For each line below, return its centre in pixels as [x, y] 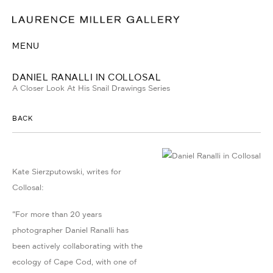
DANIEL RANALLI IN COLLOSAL [87, 75]
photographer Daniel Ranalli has [70, 230]
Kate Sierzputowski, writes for [67, 171]
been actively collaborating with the [77, 246]
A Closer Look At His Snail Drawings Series [91, 88]
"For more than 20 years [57, 214]
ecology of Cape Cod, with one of [74, 261]
